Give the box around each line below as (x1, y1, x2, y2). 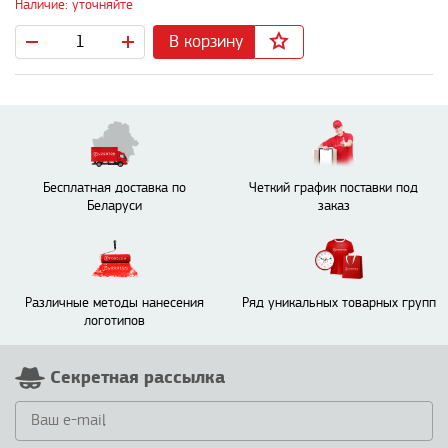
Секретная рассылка (50, 366, 225, 388)
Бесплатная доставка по (43, 180, 186, 195)
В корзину (169, 31, 243, 51)
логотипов (84, 313, 145, 328)
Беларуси (87, 198, 142, 213)
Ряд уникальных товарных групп (241, 295, 436, 310)
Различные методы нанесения (25, 295, 204, 310)
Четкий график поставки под (249, 180, 418, 195)
